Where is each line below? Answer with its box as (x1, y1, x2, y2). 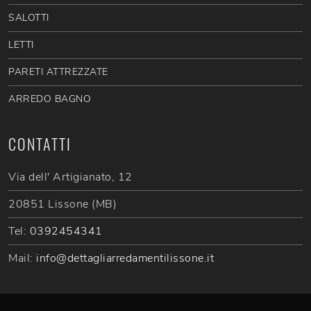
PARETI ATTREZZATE (8, 65, 108, 79)
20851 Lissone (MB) (8, 196, 117, 212)
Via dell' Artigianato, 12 (8, 169, 133, 185)
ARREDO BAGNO (8, 92, 91, 106)
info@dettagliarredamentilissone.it (36, 251, 214, 267)
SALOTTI (8, 11, 49, 25)
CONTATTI (8, 133, 72, 155)
